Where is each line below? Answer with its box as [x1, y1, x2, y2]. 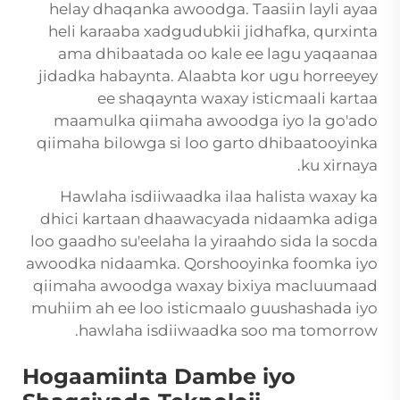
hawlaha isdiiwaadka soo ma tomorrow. [79, 321, 378, 340]
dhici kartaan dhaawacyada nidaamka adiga [40, 210, 378, 229]
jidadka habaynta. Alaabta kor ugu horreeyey [38, 67, 378, 86]
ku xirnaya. [301, 156, 378, 175]
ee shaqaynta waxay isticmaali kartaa [97, 89, 378, 108]
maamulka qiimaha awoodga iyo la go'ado [54, 112, 378, 130]
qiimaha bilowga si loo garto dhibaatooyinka [37, 134, 378, 153]
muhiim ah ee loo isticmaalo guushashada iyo [31, 299, 378, 318]
